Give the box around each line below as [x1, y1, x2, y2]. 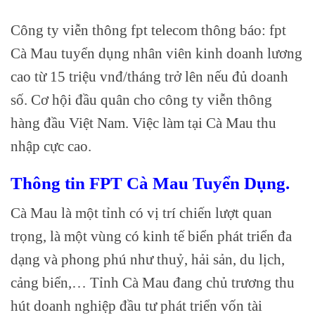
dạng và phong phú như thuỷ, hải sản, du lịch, [11, 251, 285, 268]
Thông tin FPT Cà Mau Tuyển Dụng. [11, 173, 290, 193]
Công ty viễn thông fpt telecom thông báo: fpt [11, 22, 286, 38]
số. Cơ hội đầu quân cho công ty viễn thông [11, 91, 272, 108]
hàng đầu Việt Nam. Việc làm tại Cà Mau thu [11, 115, 276, 131]
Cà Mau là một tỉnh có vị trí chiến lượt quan [11, 205, 272, 221]
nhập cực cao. [11, 138, 91, 154]
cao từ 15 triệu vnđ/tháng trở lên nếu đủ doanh [11, 68, 288, 84]
